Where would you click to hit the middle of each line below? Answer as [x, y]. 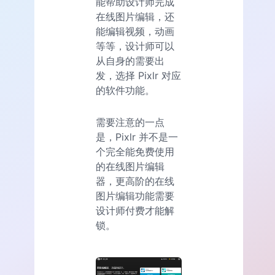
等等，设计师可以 [135, 46]
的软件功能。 [125, 90]
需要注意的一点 [130, 122]
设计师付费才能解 [135, 210]
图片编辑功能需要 [135, 196]
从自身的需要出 [130, 60]
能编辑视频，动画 [135, 31]
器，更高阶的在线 [135, 181]
